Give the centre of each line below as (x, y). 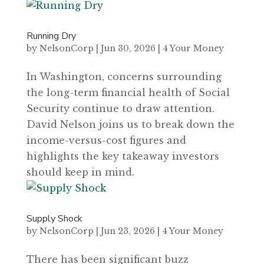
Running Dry (51, 36)
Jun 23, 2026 (128, 231)
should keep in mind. (80, 172)
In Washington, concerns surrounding (124, 77)
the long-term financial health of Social (128, 93)
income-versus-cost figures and (106, 141)
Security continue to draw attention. (120, 109)
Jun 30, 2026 (128, 49)
